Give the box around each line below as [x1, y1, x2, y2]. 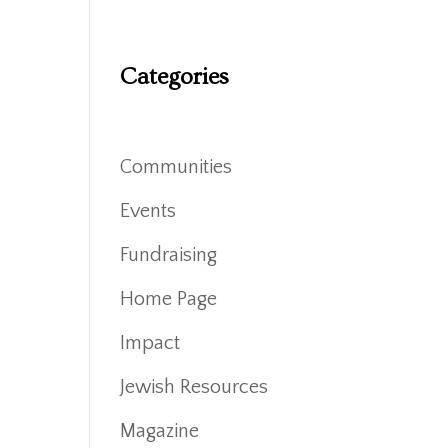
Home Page [120, 287, 218, 310]
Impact [120, 331, 181, 354]
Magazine [120, 419, 200, 442]
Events [120, 199, 177, 222]
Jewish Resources [120, 375, 269, 398]
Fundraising [120, 243, 218, 266]
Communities [120, 155, 233, 178]
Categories [120, 63, 230, 90]
